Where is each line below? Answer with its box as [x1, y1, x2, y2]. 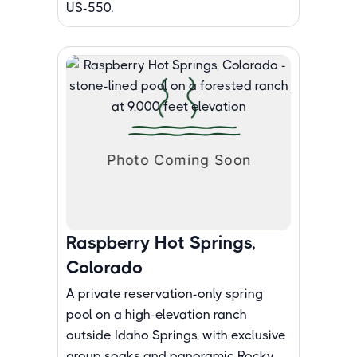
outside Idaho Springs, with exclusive [66, 328, 286, 343]
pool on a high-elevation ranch [66, 307, 247, 322]
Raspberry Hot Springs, [66, 233, 256, 253]
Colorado [66, 257, 143, 277]
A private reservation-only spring [66, 286, 263, 301]
